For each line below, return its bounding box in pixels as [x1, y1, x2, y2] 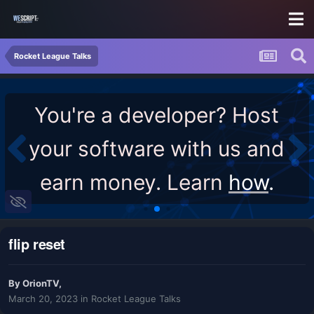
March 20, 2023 [8, 293, 78, 305]
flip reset [8, 233, 65, 254]
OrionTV [22, 278, 59, 289]
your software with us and [29, 136, 285, 161]
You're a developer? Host [34, 102, 280, 128]
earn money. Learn [39, 170, 228, 195]
